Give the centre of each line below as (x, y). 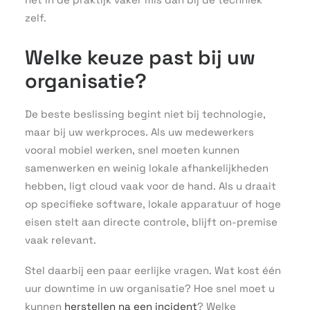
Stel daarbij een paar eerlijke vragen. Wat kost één (153, 270)
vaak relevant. (61, 240)
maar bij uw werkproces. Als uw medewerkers (139, 132)
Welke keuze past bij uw (140, 57)
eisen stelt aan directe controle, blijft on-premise (151, 222)
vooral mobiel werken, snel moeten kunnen (132, 150)
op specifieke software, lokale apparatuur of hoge (153, 204)
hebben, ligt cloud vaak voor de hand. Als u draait (151, 186)
